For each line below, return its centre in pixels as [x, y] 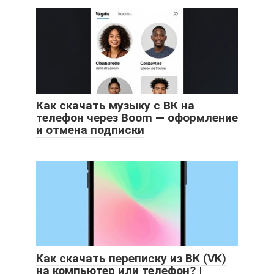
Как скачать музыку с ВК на [115, 106]
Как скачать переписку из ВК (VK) [131, 259]
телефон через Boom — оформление [137, 118]
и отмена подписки [90, 130]
